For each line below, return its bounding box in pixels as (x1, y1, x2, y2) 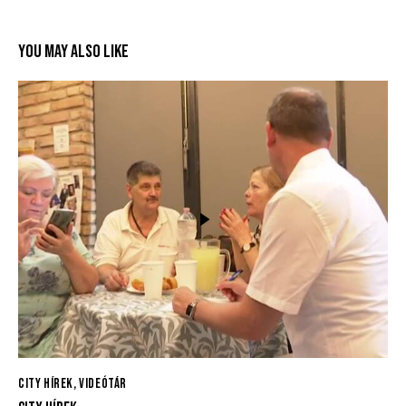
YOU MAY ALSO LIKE (18, 40, 129, 63)
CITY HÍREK (18, 375, 73, 393)
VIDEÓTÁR (79, 375, 128, 393)
